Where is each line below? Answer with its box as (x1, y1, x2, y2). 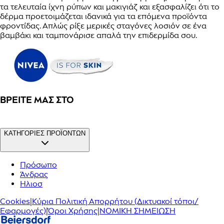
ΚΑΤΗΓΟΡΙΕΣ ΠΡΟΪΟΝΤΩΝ (4, 129, 85, 137)
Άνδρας (20, 169, 48, 179)
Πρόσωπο (20, 159, 57, 169)
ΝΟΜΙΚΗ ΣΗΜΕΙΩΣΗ (99, 205, 175, 215)
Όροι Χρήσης (48, 205, 97, 215)
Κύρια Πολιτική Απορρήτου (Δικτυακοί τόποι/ (32, 196, 198, 206)
